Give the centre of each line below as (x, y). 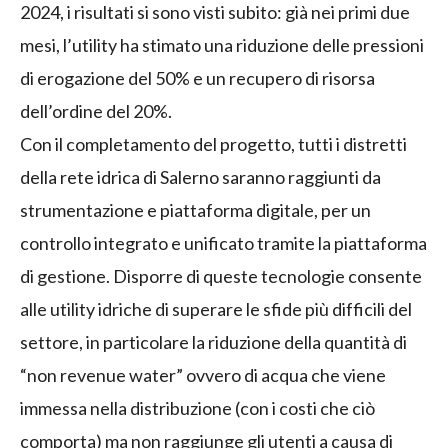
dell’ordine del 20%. (96, 111)
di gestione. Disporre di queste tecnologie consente (221, 276)
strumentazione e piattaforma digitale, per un (195, 210)
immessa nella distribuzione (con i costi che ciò (197, 408)
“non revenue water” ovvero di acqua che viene (203, 375)
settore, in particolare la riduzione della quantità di (213, 342)
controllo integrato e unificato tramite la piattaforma (223, 243)
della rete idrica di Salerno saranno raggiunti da (200, 177)
